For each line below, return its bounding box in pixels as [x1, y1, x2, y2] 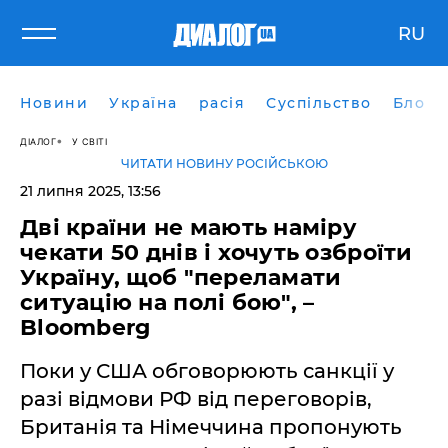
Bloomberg [20, 314, 151, 341]
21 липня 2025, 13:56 [20, 182, 161, 200]
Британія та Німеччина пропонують [20, 415, 402, 439]
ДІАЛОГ [20, 135, 56, 147]
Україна [109, 94, 178, 112]
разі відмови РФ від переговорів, [20, 387, 372, 411]
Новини [20, 94, 88, 112]
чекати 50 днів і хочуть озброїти [20, 239, 413, 266]
